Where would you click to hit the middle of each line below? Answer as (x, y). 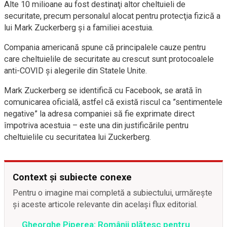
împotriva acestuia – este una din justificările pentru (96, 125)
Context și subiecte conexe (72, 177)
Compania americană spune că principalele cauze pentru (105, 47)
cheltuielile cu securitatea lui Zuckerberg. (78, 137)
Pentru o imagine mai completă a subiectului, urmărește (112, 193)
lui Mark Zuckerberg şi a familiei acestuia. (79, 27)
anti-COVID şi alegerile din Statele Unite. (76, 70)
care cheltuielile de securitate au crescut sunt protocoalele (109, 59)
